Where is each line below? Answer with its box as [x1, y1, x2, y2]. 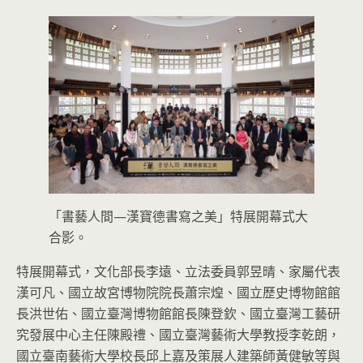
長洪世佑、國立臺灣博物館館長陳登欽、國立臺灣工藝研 [16, 304, 340, 322]
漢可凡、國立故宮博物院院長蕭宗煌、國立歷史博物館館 [16, 283, 340, 301]
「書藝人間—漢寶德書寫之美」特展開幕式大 [49, 207, 308, 225]
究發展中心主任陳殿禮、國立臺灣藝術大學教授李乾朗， [16, 325, 340, 344]
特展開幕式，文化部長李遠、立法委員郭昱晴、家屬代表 [16, 262, 340, 280]
